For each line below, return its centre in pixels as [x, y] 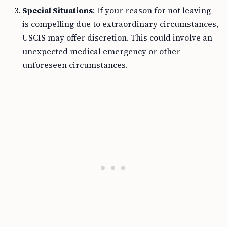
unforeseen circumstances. [75, 65]
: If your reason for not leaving [152, 10]
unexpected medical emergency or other [101, 51]
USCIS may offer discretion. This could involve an [117, 38]
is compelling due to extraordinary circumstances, [120, 24]
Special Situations [58, 10]
